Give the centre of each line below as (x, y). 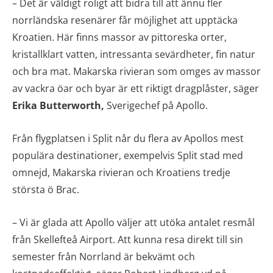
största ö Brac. (46, 190)
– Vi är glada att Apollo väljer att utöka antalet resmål (133, 222)
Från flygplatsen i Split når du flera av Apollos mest (128, 138)
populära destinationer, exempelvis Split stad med (128, 155)
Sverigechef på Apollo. (156, 105)
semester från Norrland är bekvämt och (104, 257)
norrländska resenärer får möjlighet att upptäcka (125, 20)
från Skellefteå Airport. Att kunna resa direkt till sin (128, 239)
